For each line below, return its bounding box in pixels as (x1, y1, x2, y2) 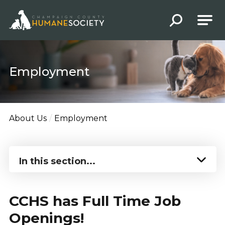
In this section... (19, 156, 95, 167)
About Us (9, 114, 47, 123)
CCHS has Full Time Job (9, 192, 181, 209)
